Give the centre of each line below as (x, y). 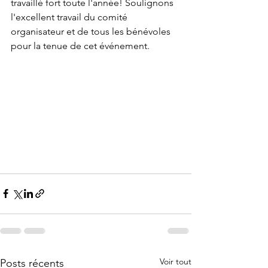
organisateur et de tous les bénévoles (92, 31)
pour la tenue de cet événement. (80, 46)
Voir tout (176, 261)
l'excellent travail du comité (70, 17)
